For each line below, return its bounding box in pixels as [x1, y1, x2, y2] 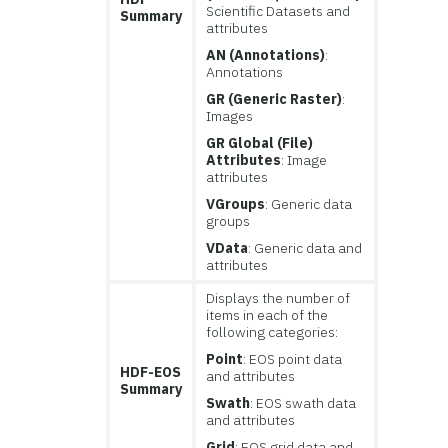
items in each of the [206, 306, 329, 325]
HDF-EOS [120, 363, 182, 382]
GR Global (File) [206, 134, 314, 153]
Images [206, 107, 254, 126]
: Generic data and [248, 239, 363, 258]
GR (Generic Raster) [206, 90, 343, 109]
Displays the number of [206, 289, 351, 308]
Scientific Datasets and [206, 2, 351, 21]
